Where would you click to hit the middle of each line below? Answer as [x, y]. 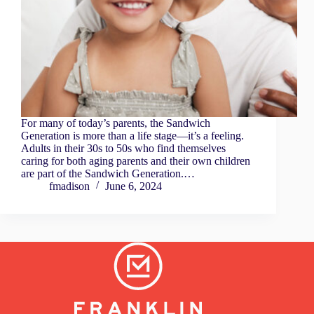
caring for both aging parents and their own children [136, 161]
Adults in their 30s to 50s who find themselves [123, 149]
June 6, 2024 [134, 186]
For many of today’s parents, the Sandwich [116, 123]
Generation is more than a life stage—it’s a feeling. [132, 136]
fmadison [69, 186]
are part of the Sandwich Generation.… [108, 174]
